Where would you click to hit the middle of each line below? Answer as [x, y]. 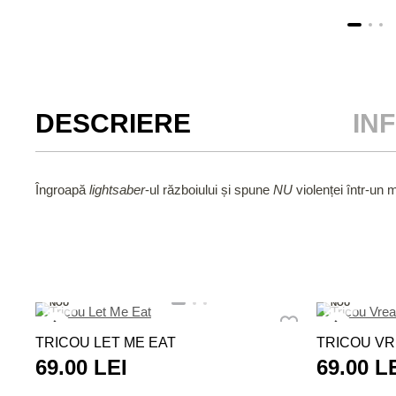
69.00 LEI [81, 367]
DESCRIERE [113, 123]
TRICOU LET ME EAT [106, 343]
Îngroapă [62, 190]
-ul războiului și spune [209, 190]
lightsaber [117, 190]
